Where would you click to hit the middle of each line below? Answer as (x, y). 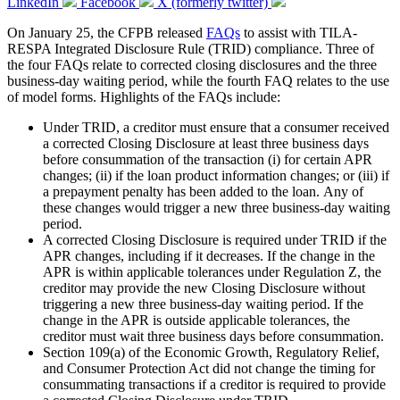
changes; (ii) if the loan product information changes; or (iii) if (216, 175)
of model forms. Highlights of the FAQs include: (144, 96)
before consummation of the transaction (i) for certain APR (208, 159)
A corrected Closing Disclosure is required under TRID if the (215, 239)
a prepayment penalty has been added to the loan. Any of (203, 191)
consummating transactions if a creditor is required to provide (214, 384)
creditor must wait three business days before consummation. (213, 336)
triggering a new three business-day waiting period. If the (203, 304)
